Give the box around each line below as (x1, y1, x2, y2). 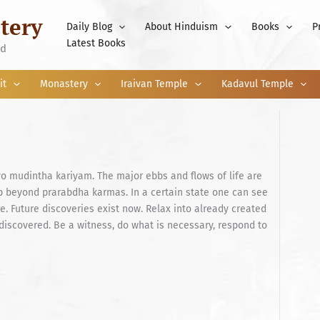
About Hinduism (145, 21, 219, 33)
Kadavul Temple (221, 78, 294, 90)
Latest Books (66, 37, 126, 49)
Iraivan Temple (121, 78, 189, 90)
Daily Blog (66, 21, 112, 33)
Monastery (39, 78, 88, 90)
